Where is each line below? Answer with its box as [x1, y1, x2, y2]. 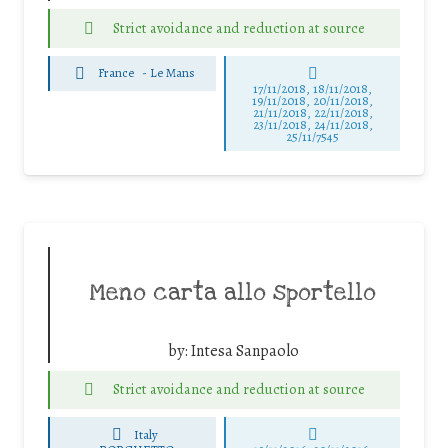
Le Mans [149, 64, 195, 82]
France [97, 64, 134, 82]
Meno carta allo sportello [90, 277, 376, 308]
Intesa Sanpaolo [190, 339, 299, 362]
